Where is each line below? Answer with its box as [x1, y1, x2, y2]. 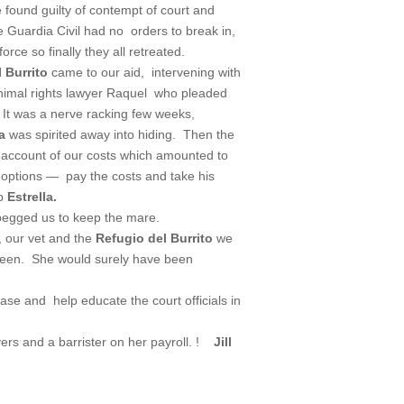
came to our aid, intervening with [48, 64, 242, 79]
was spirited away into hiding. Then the [5, 126, 235, 142]
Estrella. [7, 188, 58, 204]
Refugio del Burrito [96, 230, 214, 245]
